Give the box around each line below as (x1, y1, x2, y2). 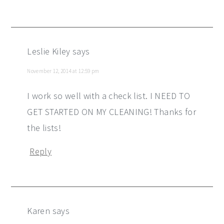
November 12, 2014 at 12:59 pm (27, 67, 99, 74)
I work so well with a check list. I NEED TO (27, 89, 190, 101)
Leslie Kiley (27, 45, 70, 57)
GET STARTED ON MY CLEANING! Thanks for (27, 105, 196, 117)
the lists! (27, 121, 61, 133)
